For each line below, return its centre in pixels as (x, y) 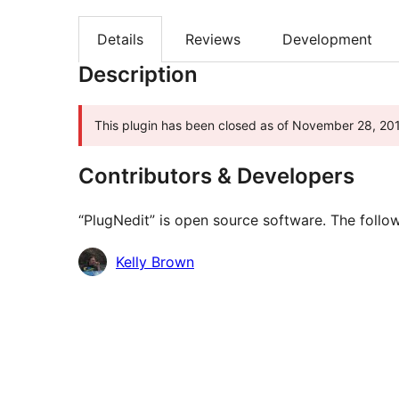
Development (327, 40)
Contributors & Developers (216, 176)
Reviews (213, 40)
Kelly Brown (155, 262)
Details (120, 40)
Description (138, 75)
